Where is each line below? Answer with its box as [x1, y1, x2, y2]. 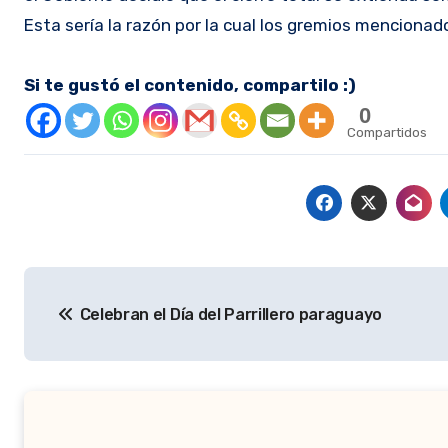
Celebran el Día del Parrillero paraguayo [76, 305, 386, 325]
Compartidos [347, 125, 427, 141]
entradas [23, 352, 157, 385]
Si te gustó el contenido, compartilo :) [24, 75, 356, 96]
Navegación [23, 270, 204, 303]
